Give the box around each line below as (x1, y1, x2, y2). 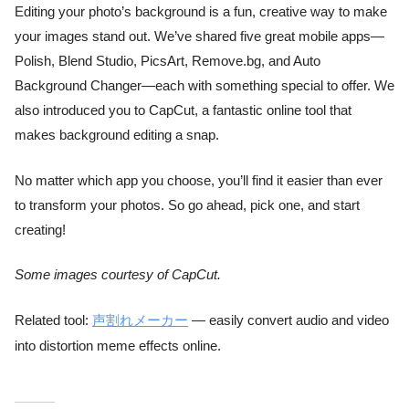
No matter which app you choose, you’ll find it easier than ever (15, 173, 383, 188)
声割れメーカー (92, 313, 188, 329)
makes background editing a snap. (15, 128, 219, 143)
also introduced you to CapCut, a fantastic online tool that (15, 103, 351, 119)
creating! (15, 222, 66, 237)
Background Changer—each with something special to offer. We (15, 79, 394, 94)
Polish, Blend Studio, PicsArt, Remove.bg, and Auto (15, 54, 320, 69)
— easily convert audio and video (188, 313, 389, 329)
